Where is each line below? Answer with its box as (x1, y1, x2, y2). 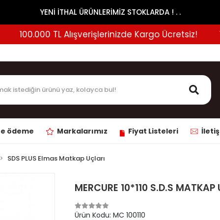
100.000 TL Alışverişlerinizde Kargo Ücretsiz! (6, 28, 184, 40)
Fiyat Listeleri (128, 126, 178, 136)
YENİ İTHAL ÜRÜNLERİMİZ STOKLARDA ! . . (39, 7, 181, 17)
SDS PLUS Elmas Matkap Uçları (7, 154, 105, 163)
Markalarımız (56, 126, 108, 136)
